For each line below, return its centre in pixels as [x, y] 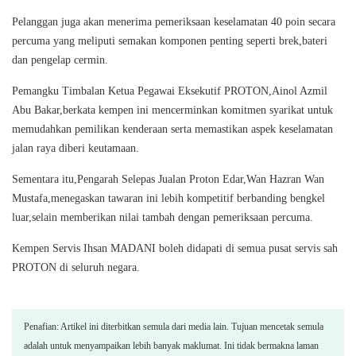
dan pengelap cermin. [60, 60]
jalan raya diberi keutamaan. [75, 149]
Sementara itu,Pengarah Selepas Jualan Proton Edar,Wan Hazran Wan [168, 180]
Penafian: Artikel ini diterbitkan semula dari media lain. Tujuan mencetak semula [174, 327]
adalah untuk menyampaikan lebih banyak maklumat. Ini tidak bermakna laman [171, 346]
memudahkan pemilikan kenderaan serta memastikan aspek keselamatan [172, 130]
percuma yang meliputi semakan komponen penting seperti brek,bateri [170, 41]
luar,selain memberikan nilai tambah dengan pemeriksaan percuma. [163, 218]
